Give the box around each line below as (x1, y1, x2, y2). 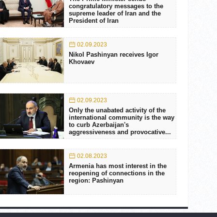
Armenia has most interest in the (68, 162, 167, 170)
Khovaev (68, 58, 94, 65)
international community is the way (68, 114, 174, 121)
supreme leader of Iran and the (68, 10, 161, 17)
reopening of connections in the (68, 170, 165, 177)
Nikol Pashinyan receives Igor (68, 51, 158, 58)
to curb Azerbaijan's (68, 121, 129, 128)
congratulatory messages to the (68, 2, 163, 10)
